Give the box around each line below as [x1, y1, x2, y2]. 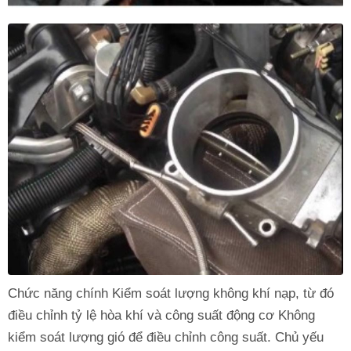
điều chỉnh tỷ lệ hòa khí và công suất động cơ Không [8, 307, 315, 323]
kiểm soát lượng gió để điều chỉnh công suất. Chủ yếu [8, 329, 324, 345]
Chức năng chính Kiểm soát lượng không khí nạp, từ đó [8, 285, 334, 301]
